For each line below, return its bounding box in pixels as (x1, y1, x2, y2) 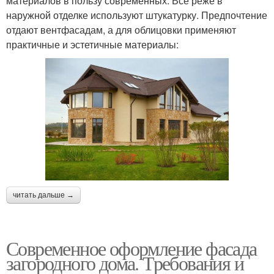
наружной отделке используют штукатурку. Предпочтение (6, 8, 267, 23)
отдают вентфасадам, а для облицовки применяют (6, 23, 236, 37)
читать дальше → (13, 190, 74, 199)
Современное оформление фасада (6, 234, 257, 261)
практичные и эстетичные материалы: (6, 37, 179, 52)
